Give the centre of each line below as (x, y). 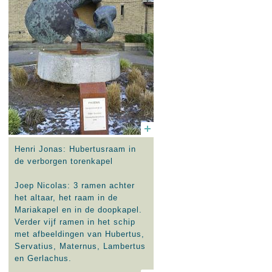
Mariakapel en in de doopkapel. (78, 210)
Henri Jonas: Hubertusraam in (75, 149)
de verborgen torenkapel (64, 161)
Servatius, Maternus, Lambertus (80, 246)
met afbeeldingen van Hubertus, (80, 234)
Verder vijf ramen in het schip (75, 222)
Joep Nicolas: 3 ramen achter (75, 185)
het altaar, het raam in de (66, 198)
